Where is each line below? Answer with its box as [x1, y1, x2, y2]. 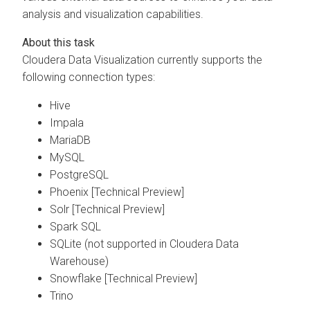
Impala [50, 116, 84, 129]
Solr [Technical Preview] [50, 202, 165, 216]
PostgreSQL [50, 167, 109, 181]
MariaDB [50, 133, 91, 147]
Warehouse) [50, 254, 109, 268]
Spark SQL [50, 219, 101, 233]
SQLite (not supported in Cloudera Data [50, 237, 239, 250]
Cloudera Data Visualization [22, 53, 154, 66]
